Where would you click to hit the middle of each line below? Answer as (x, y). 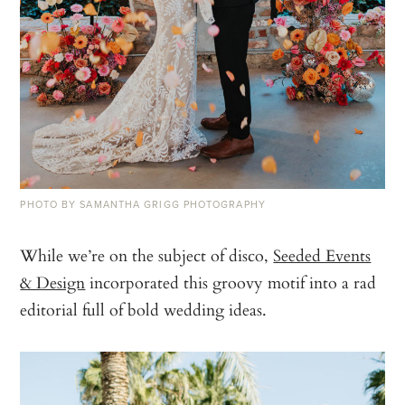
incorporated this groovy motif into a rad (231, 282)
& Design (53, 282)
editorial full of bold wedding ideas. (144, 309)
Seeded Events (322, 254)
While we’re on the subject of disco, (147, 254)
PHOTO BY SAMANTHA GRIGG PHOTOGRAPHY (143, 204)
